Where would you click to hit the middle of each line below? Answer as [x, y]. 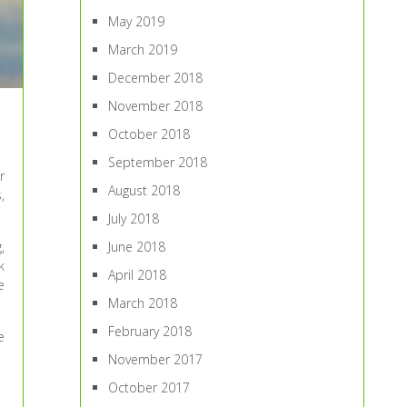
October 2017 [149, 387]
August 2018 [144, 190]
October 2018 [149, 134]
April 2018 [138, 275]
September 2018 [158, 162]
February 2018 [150, 331]
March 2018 [143, 303]
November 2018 [156, 106]
